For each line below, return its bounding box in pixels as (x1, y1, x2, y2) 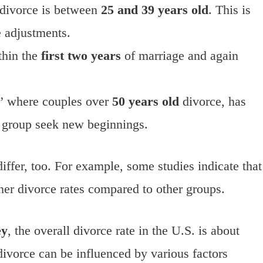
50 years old (112, 94, 179, 109)
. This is (208, 2, 251, 18)
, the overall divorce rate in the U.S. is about (8, 223, 240, 238)
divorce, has (179, 94, 246, 109)
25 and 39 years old (101, 2, 208, 18)
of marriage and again (121, 48, 238, 63)
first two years (41, 48, 121, 63)
